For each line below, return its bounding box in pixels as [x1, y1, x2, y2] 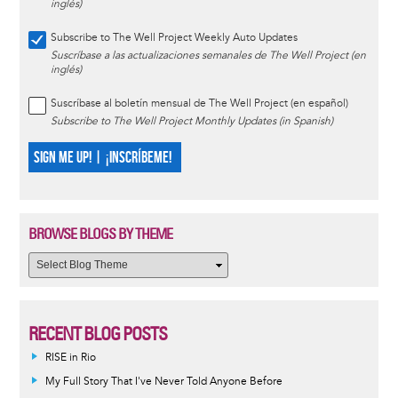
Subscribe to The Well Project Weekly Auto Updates [50, 30, 298, 44]
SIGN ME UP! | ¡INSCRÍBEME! [33, 147, 171, 167]
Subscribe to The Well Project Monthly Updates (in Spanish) [50, 114, 333, 128]
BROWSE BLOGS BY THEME [28, 224, 172, 243]
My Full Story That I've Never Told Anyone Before [44, 374, 283, 388]
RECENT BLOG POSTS [28, 322, 167, 345]
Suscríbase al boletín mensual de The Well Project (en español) [50, 96, 348, 110]
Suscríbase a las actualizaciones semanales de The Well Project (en [50, 48, 366, 62]
